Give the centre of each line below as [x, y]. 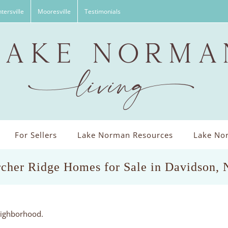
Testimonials [103, 11]
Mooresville [54, 11]
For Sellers [36, 135]
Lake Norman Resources [125, 135]
